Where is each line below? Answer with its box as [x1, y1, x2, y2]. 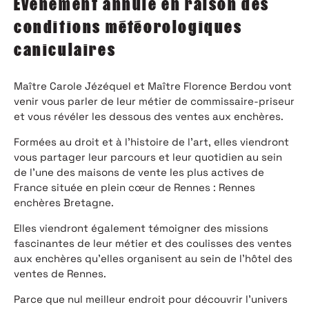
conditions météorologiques [14, 17, 243, 37]
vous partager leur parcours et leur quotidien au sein [14, 150, 282, 164]
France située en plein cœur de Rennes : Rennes [14, 181, 255, 195]
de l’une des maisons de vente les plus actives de [14, 166, 264, 179]
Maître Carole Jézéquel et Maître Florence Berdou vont [14, 79, 292, 93]
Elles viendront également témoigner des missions [14, 221, 268, 235]
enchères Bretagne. [14, 196, 114, 210]
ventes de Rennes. [14, 267, 106, 281]
